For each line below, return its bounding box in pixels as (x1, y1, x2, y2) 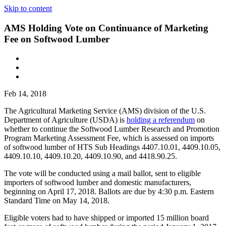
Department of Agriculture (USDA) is (4, 116, 127, 125)
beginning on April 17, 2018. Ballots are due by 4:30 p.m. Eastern (4, 187, 214, 196)
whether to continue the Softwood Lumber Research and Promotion (4, 125, 219, 134)
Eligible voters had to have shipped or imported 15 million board (4, 213, 209, 222)
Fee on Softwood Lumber (4, 33, 109, 44)
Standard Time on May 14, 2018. (4, 196, 109, 205)
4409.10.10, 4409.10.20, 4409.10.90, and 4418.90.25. (4, 152, 177, 161)
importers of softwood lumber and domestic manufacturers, (4, 178, 191, 187)
